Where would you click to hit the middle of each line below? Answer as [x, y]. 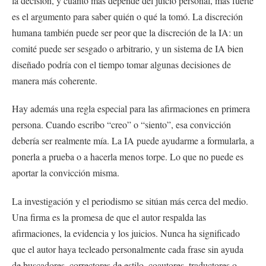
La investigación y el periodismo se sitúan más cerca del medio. [130, 201]
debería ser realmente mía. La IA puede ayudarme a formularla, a [133, 141]
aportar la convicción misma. [66, 173]
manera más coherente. [55, 80]
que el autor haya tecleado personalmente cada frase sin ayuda [128, 249]
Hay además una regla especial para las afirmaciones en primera [131, 109]
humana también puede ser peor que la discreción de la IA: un [127, 32]
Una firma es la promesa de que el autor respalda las [109, 217]
